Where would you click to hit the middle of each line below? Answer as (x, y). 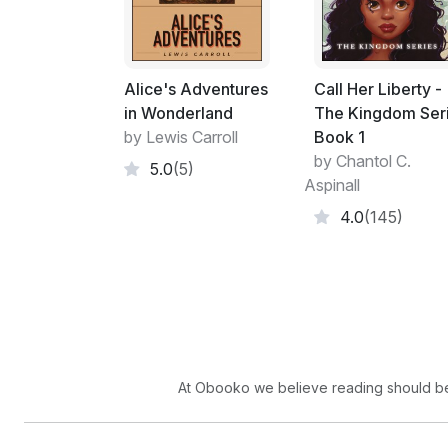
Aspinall (332, 185)
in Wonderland (178, 113)
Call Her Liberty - (378, 89)
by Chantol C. (362, 161)
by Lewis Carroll (181, 137)
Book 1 (339, 137)
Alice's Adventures (196, 89)
